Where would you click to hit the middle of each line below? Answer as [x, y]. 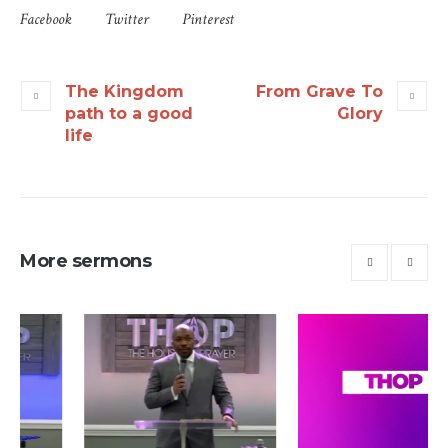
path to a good [129, 114]
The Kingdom [124, 92]
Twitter [127, 20]
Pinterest [208, 20]
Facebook [46, 20]
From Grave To [319, 92]
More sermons [85, 261]
